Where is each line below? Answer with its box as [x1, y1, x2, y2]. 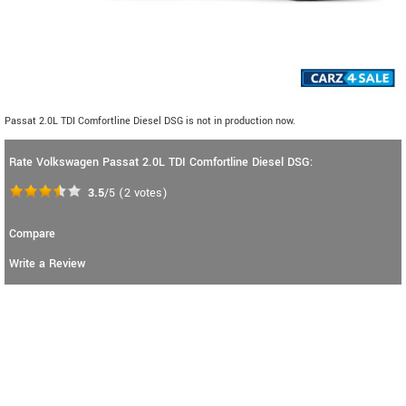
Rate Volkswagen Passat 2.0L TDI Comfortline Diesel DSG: [9, 153, 313, 170]
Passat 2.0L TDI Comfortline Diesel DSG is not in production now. [5, 113, 295, 128]
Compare [9, 225, 55, 242]
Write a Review [9, 255, 85, 272]
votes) [130, 184, 168, 201]
